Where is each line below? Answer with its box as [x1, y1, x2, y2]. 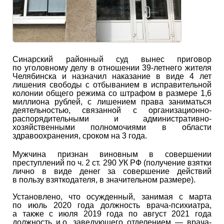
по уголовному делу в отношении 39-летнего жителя [12, 63, 211, 72]
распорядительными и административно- [12, 114, 211, 123]
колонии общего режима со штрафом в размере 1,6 [12, 88, 211, 97]
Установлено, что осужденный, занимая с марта [12, 192, 211, 201]
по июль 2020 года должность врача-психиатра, [12, 200, 211, 209]
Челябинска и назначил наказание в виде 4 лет [12, 71, 211, 80]
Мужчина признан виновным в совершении [12, 149, 211, 158]
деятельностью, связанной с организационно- [12, 105, 211, 114]
